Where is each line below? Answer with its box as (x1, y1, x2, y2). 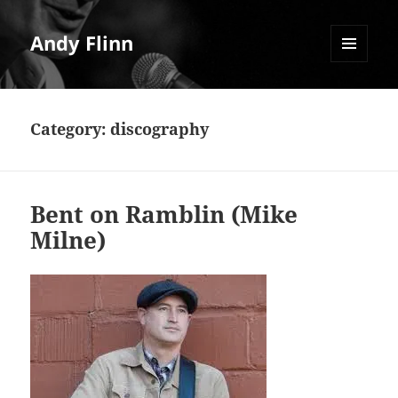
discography (110, 118, 210, 140)
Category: (30, 118, 111, 140)
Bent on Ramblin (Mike (30, 198, 298, 231)
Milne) (30, 224, 107, 257)
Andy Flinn (30, 29, 134, 57)
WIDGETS (330, 92, 381, 107)
